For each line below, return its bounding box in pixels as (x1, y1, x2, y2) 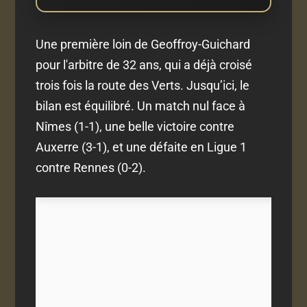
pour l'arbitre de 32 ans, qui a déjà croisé (36, 57, 253, 72)
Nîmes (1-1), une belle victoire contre (36, 119, 235, 134)
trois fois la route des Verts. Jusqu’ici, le (36, 77, 250, 93)
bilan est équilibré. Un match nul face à (36, 98, 246, 113)
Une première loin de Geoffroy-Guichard (36, 36, 251, 51)
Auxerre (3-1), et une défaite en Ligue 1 (36, 139, 247, 154)
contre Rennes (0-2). (36, 160, 147, 175)
